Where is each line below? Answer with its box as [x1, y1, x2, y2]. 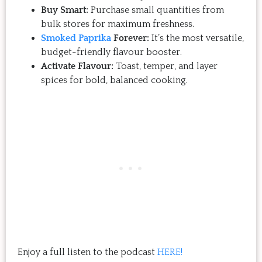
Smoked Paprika [41, 33, 111, 44]
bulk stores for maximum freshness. [41, 19, 194, 30]
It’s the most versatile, [149, 33, 244, 44]
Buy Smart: [41, 5, 88, 16]
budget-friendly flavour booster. [41, 47, 182, 58]
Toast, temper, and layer [113, 61, 218, 72]
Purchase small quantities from [88, 5, 224, 16]
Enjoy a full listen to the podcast [18, 247, 155, 258]
